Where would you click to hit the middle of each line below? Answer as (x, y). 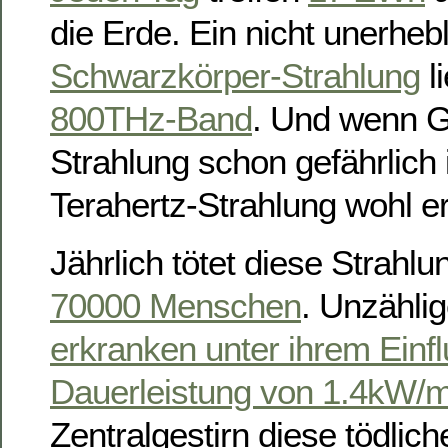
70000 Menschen (175, 305)
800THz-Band (151, 119)
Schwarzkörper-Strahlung (235, 76)
